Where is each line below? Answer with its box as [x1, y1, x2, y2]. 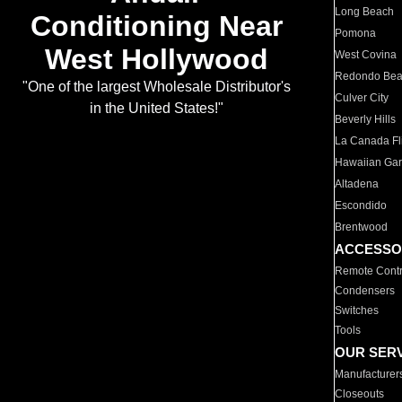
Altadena [335, 178, 380, 190]
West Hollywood [44, 43, 268, 76]
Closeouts [335, 388, 385, 400]
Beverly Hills [335, 113, 397, 126]
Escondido [335, 199, 388, 212]
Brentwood [335, 221, 389, 233]
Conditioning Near [30, 10, 283, 43]
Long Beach [335, 5, 395, 18]
